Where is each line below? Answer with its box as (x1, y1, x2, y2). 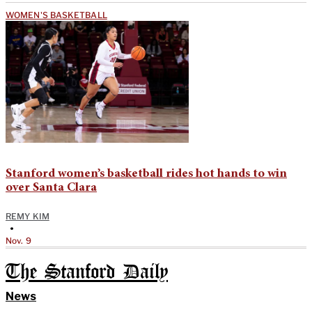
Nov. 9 (6, 235, 31, 246)
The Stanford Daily (6, 263, 168, 282)
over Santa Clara (6, 181, 97, 194)
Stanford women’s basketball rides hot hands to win (6, 167, 287, 180)
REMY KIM (6, 210, 49, 221)
